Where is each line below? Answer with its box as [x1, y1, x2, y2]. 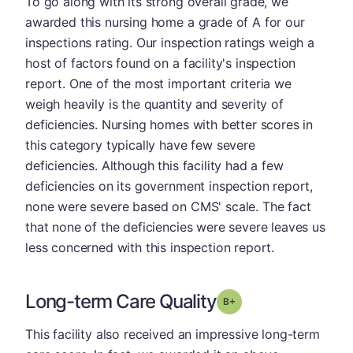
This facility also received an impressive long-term [25, 326, 320, 342]
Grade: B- [234, 295, 279, 307]
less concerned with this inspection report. [25, 240, 275, 255]
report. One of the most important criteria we [25, 76, 292, 91]
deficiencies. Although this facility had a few [25, 158, 284, 173]
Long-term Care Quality [25, 290, 217, 313]
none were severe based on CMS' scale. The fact [25, 199, 311, 214]
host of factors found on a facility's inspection [25, 55, 296, 71]
